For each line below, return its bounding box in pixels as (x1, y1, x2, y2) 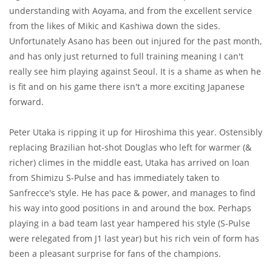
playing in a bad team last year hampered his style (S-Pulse (9, 217, 250, 229)
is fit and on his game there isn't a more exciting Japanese (9, 81, 245, 93)
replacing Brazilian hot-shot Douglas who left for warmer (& (9, 141, 251, 154)
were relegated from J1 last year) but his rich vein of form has (9, 233, 259, 245)
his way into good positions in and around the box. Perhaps (9, 202, 251, 214)
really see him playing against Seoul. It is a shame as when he (9, 66, 261, 78)
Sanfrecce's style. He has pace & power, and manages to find (9, 187, 256, 199)
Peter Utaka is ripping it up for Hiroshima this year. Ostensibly (9, 126, 262, 138)
